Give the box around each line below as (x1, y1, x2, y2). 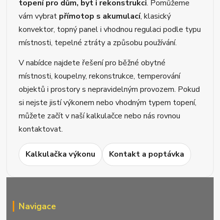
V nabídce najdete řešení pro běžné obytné (19, 57, 166, 68)
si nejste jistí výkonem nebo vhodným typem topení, (19, 97, 197, 108)
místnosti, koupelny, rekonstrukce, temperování (19, 70, 181, 82)
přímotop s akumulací (59, 10, 141, 22)
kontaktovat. (19, 123, 63, 135)
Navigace (19, 200, 56, 213)
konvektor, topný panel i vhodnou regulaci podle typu (19, 24, 201, 35)
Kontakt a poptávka (109, 148, 185, 160)
